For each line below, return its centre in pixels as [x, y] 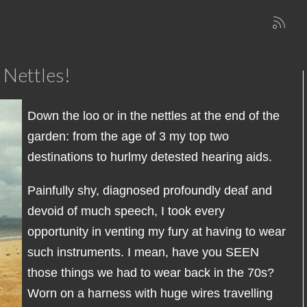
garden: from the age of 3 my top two [128, 136]
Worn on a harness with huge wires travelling [150, 293]
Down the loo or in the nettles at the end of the [153, 116]
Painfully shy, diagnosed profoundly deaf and [150, 191]
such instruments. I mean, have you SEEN [143, 252]
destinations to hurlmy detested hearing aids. [151, 157]
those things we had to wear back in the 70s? [151, 273]
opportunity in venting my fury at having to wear [157, 232]
